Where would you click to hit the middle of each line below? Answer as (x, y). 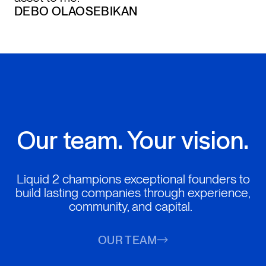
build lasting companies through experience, (133, 192)
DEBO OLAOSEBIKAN (76, 11)
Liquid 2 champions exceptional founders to (133, 178)
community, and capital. (133, 206)
